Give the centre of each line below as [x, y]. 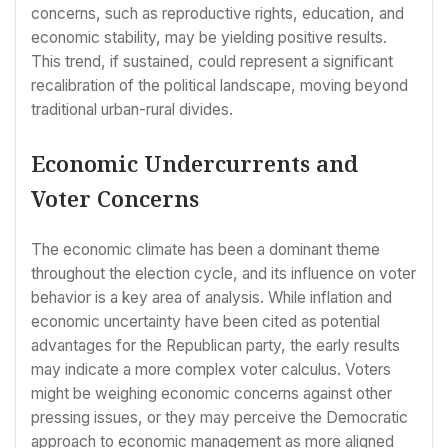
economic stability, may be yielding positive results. [209, 38]
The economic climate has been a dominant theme [205, 249]
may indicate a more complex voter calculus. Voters [211, 369]
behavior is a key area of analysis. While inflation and [211, 297]
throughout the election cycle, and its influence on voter [223, 273]
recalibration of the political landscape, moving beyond [219, 86]
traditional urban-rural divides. [132, 110]
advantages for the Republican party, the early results [215, 345]
